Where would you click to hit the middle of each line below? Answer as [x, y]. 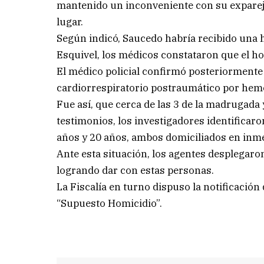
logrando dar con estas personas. [136, 170]
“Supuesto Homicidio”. [110, 203]
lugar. [70, 22]
